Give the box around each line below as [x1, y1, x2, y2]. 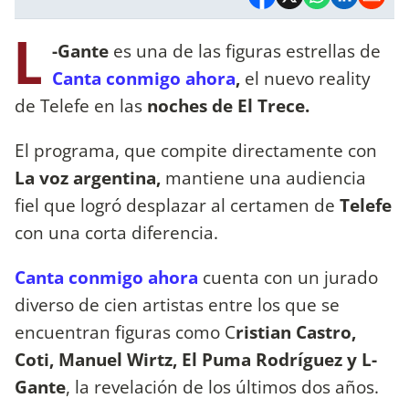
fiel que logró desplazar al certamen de [15, 192, 340, 217]
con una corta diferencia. [15, 219, 223, 245]
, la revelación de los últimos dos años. [66, 373, 379, 399]
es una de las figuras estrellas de [113, 37, 381, 63]
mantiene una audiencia [161, 164, 366, 190]
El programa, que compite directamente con [15, 137, 377, 163]
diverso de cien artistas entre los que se [15, 291, 340, 317]
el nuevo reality [240, 65, 371, 90]
